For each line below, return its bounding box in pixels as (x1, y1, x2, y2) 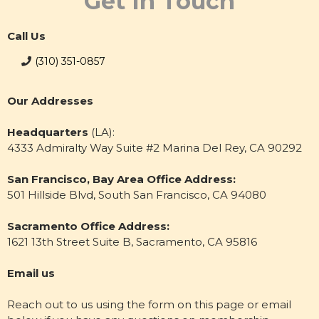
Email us (7, 266, 55, 280)
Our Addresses (7, 94, 93, 108)
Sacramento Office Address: (7, 219, 169, 233)
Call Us (7, 29, 46, 43)
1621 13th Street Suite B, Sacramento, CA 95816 (7, 235, 257, 249)
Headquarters (7, 125, 91, 139)
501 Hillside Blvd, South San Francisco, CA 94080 (7, 188, 266, 202)
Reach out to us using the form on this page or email (7, 298, 291, 311)
